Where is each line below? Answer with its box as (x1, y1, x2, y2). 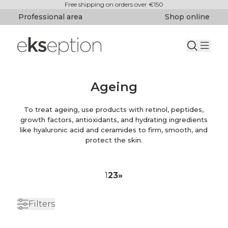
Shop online (165, 12, 210, 21)
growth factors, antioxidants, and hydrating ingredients (20, 116, 208, 124)
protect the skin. (85, 136, 142, 144)
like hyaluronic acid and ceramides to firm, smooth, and (20, 126, 208, 134)
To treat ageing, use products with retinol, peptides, (24, 105, 204, 113)
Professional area (18, 12, 82, 21)
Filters (28, 199, 55, 209)
